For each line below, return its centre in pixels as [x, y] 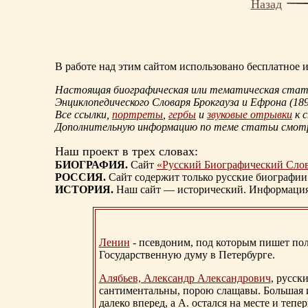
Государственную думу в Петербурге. [187, 255]
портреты [137, 115]
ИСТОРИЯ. [84, 190]
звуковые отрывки [250, 115]
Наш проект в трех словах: [126, 152]
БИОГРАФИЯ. [91, 165]
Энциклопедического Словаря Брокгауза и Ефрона [172, 102]
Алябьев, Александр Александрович [185, 278]
